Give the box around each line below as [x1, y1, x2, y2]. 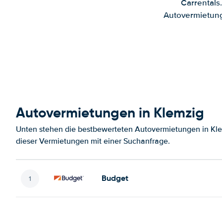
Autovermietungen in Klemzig [16, 104, 204, 121]
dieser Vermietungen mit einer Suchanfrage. [16, 136, 170, 146]
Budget [102, 173, 128, 183]
